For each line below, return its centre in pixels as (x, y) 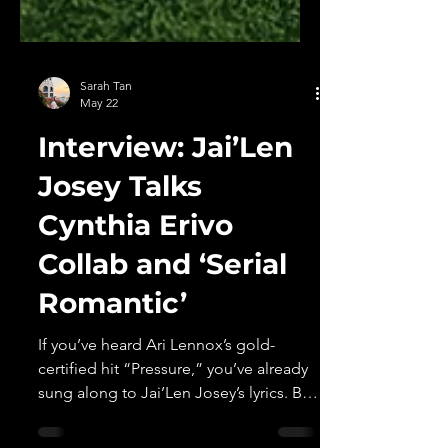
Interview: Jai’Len (165, 195)
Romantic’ (112, 351)
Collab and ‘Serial (162, 312)
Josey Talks (120, 234)
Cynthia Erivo (135, 273)
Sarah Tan (106, 133)
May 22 (99, 150)
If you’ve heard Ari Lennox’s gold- (156, 392)
